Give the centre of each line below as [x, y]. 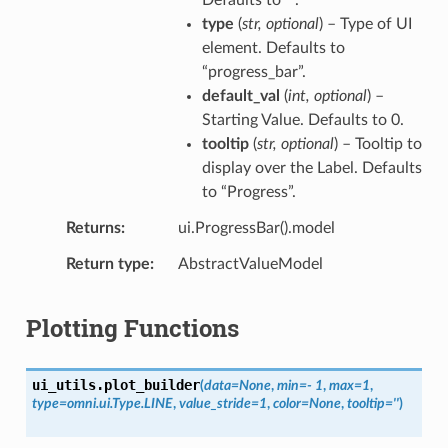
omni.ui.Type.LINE [119, 403]
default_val [240, 95]
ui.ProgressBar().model [256, 227]
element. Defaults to [273, 47]
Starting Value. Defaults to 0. [302, 119]
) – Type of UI [365, 23]
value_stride [214, 403]
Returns [93, 227]
